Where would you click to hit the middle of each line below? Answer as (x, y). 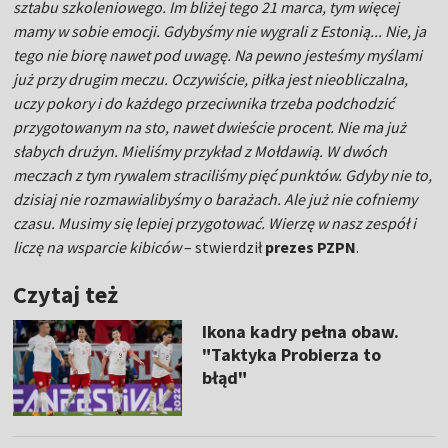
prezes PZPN (311, 247)
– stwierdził (223, 247)
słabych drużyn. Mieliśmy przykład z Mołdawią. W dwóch (200, 151)
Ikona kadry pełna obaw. (300, 332)
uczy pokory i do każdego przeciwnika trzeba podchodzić (204, 103)
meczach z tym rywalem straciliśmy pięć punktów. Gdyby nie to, (223, 175)
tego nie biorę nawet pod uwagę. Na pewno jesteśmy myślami (218, 55)
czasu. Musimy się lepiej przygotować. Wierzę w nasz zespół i (215, 223)
